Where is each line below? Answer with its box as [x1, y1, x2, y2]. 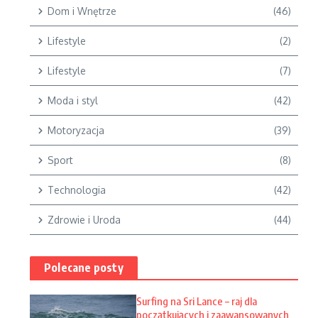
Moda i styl [48, 94, 98, 106]
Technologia [48, 184, 106, 196]
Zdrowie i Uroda [48, 214, 121, 226]
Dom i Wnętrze [48, 5, 116, 17]
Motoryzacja [48, 124, 104, 136]
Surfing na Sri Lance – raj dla [136, 295, 257, 307]
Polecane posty [44, 261, 124, 275]
